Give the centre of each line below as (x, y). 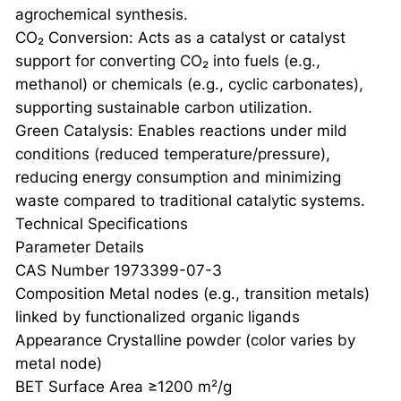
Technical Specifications (101, 224)
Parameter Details (79, 247)
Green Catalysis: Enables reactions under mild (181, 131)
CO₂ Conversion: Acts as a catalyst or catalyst (180, 38)
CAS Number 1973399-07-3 (118, 271)
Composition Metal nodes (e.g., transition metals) (192, 294)
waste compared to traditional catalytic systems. (190, 201)
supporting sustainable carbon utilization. (163, 108)
